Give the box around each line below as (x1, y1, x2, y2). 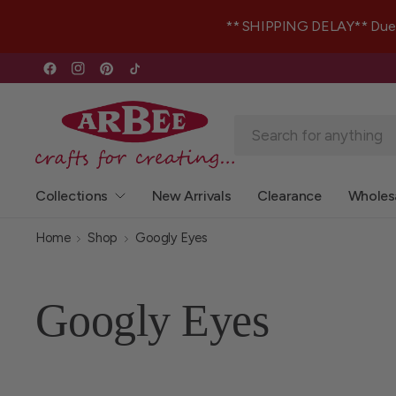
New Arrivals (151, 187, 232, 204)
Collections (35, 187, 108, 204)
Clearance (257, 187, 322, 204)
